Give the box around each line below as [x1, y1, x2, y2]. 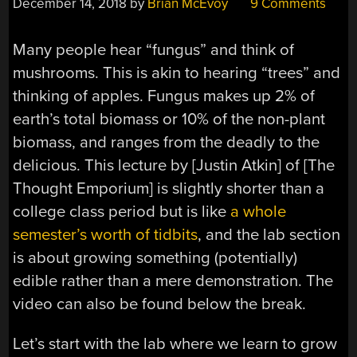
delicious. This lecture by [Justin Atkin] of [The [13, 155, 335, 176]
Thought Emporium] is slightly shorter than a [13, 178, 325, 199]
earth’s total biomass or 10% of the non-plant [13, 109, 326, 130]
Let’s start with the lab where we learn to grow [13, 333, 338, 354]
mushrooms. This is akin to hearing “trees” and [13, 63, 341, 84]
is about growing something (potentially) [13, 248, 298, 269]
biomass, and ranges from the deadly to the [13, 132, 320, 153]
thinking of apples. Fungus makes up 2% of [13, 86, 316, 107]
